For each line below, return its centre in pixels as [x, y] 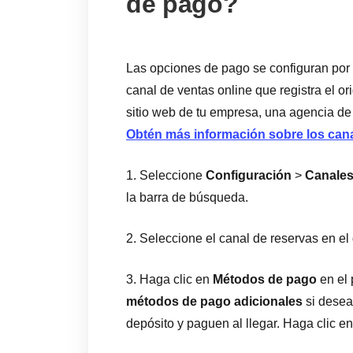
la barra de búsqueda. [187, 197]
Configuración [249, 175]
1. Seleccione [166, 175]
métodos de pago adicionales [214, 301]
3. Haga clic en [169, 279]
